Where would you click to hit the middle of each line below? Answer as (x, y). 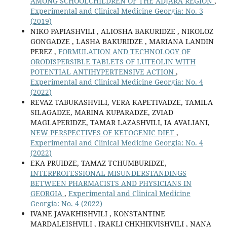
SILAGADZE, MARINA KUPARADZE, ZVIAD (102, 112)
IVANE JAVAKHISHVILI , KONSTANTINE (98, 214)
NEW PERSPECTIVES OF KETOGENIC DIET (103, 133)
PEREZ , (44, 52)
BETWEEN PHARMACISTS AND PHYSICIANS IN (111, 183)
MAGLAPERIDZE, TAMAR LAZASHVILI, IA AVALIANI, (120, 123)
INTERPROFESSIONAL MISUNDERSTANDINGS (108, 173)
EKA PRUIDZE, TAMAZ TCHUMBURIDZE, (98, 163)
